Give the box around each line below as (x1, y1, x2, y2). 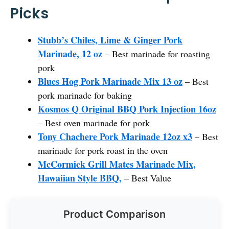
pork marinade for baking (38, 88, 132, 101)
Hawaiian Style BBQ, (38, 171, 122, 185)
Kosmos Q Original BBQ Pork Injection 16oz (38, 102, 216, 116)
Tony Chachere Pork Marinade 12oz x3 (38, 129, 192, 143)
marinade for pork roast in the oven (38, 144, 168, 156)
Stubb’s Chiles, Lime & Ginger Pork (38, 33, 182, 47)
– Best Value (122, 171, 171, 184)
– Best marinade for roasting (102, 47, 210, 60)
